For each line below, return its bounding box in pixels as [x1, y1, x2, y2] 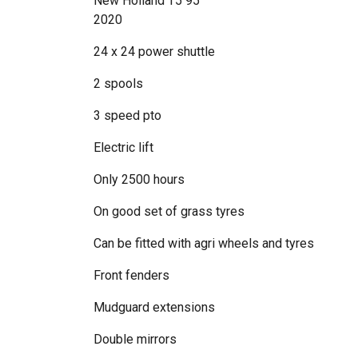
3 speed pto [93, 108, 161, 123]
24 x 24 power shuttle [93, 44, 215, 59]
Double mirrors [93, 332, 177, 347]
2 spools [93, 76, 143, 91]
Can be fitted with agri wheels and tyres [93, 236, 314, 251]
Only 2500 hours [93, 172, 185, 187]
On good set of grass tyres [93, 204, 245, 219]
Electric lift [93, 140, 153, 155]
